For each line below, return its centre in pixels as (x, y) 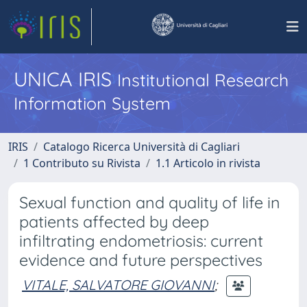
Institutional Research (203, 80)
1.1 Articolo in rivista (208, 163)
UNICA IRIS (65, 79)
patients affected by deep (114, 222)
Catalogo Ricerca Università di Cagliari (142, 147)
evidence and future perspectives (141, 260)
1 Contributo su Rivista (82, 163)
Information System (92, 103)
